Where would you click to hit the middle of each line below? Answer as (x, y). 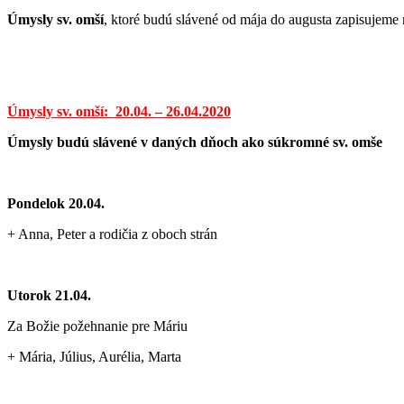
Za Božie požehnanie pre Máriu (97, 326)
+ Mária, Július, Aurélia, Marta (94, 356)
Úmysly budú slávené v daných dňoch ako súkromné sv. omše (195, 142)
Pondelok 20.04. (56, 203)
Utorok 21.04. (49, 295)
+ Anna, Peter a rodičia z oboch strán (112, 234)
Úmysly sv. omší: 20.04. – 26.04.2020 (119, 111)
